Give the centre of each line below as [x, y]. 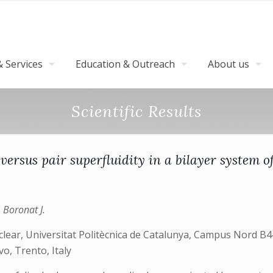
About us [229, 64]
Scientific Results [136, 111]
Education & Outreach [125, 64]
